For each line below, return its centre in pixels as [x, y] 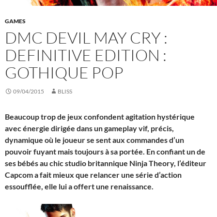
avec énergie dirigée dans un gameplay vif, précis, [89, 128]
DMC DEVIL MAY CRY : [86, 37]
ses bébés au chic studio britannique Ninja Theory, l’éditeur [106, 163]
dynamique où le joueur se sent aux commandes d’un [94, 139]
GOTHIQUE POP [64, 72]
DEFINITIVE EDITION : [86, 55]
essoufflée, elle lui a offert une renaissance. [79, 186]
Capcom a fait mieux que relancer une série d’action [93, 174]
